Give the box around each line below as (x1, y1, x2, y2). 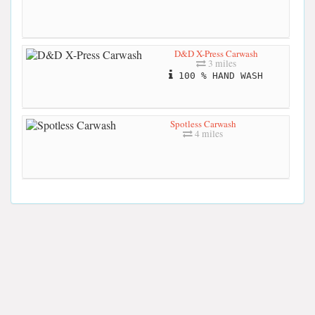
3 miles (205, 57, 236, 70)
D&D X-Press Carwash (174, 47, 258, 60)
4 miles (193, 127, 223, 141)
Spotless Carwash (169, 117, 236, 131)
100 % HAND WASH (173, 70, 263, 82)
